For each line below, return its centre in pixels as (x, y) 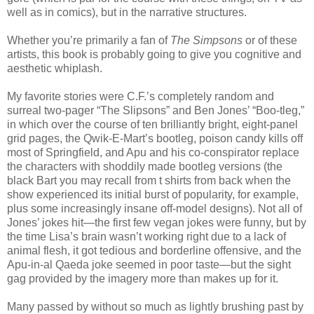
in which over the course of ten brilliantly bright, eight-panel (152, 124)
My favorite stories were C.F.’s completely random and (141, 96)
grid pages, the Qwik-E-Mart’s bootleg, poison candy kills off (155, 138)
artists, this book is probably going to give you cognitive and (154, 54)
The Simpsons (206, 40)
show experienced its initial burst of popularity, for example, (153, 194)
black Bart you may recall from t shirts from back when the (149, 180)
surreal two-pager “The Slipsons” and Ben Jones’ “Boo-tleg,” (156, 110)
